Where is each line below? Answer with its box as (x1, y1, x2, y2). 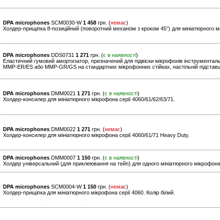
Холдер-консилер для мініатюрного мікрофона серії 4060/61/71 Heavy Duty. (3, 132, 190, 138)
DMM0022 (50, 126, 77, 133)
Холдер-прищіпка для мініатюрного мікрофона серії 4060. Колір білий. (3, 190, 175, 196)
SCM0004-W (50, 184, 83, 190)
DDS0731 (50, 52, 76, 58)
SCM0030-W (50, 20, 83, 26)
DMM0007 (50, 155, 77, 161)
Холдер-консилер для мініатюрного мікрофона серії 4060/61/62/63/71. (3, 96, 175, 103)
